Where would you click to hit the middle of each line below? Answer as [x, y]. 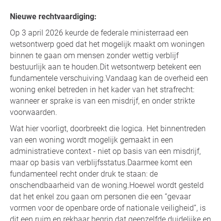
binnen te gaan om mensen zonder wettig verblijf [94, 55]
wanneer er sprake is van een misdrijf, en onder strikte [102, 101]
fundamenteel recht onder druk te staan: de [84, 174]
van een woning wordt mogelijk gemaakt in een [92, 140]
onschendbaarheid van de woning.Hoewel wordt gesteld [107, 185]
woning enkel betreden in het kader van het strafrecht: [102, 89]
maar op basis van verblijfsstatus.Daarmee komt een [101, 162]
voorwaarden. [34, 112]
